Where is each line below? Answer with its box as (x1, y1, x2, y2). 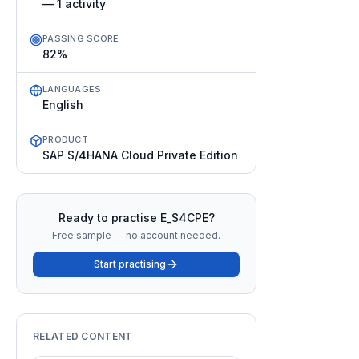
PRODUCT (42, 134, 88, 145)
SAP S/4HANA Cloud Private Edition (42, 148, 238, 162)
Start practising (94, 258, 166, 270)
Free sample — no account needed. (52, 229, 220, 241)
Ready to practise (58, 211, 160, 224)
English (42, 98, 83, 111)
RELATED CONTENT (33, 330, 133, 342)
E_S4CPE (159, 211, 208, 224)
